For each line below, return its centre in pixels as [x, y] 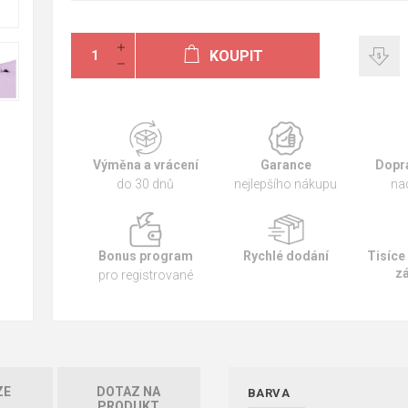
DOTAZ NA [129, 392]
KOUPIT [237, 56]
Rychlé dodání [286, 256]
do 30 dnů [146, 184]
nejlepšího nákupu [286, 184]
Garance [286, 165]
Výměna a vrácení [145, 165]
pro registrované [145, 275]
